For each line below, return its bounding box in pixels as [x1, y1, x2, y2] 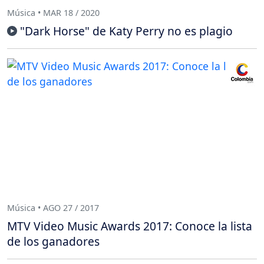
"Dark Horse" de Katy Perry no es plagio [20, 23, 233, 39]
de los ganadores [7, 233, 100, 250]
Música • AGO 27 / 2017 [7, 202, 99, 213]
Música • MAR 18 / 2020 [7, 6, 100, 18]
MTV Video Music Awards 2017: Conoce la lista [7, 218, 252, 235]
